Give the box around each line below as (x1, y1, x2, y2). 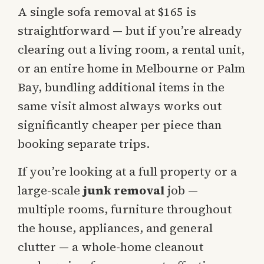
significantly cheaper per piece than (18, 117, 222, 134)
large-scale (18, 181, 83, 199)
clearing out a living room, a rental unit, (18, 41, 245, 58)
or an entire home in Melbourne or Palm (18, 60, 245, 77)
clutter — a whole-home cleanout (18, 238, 203, 255)
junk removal (83, 181, 164, 199)
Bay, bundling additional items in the (18, 79, 225, 96)
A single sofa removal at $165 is (18, 4, 196, 21)
